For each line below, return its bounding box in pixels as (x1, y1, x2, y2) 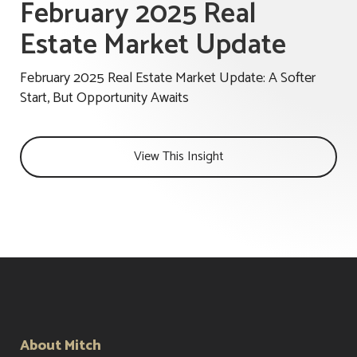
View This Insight (133, 146, 224, 168)
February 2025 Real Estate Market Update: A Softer (20, 66, 316, 91)
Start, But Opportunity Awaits (20, 86, 189, 111)
